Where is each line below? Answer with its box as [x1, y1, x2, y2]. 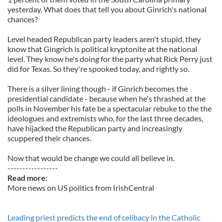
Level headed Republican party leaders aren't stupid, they [7, 34, 201, 44]
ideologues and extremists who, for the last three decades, [7, 113, 203, 123]
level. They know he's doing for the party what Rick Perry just [7, 54, 213, 63]
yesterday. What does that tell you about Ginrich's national [7, 4, 207, 14]
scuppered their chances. [7, 133, 91, 143]
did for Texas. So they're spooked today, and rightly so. [7, 64, 189, 73]
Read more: [7, 173, 49, 182]
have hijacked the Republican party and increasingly [7, 123, 182, 133]
